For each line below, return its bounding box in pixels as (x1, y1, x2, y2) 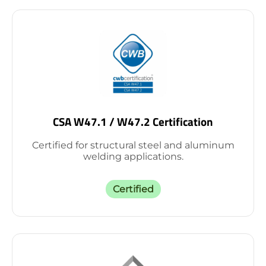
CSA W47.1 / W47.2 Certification (53, 113, 213, 130)
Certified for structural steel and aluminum (31, 139, 235, 151)
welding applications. (83, 150, 183, 162)
